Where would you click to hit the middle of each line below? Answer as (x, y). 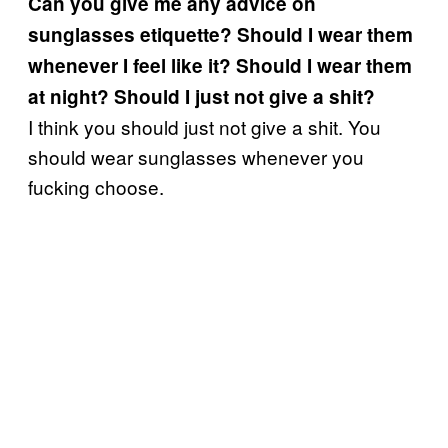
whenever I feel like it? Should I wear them (220, 65)
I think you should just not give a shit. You (204, 126)
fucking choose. (96, 186)
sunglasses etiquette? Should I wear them (220, 34)
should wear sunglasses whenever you (196, 156)
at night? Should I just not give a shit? (201, 96)
